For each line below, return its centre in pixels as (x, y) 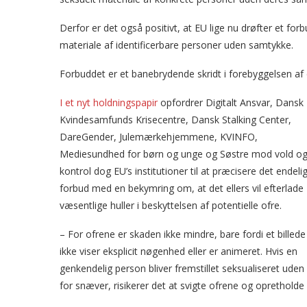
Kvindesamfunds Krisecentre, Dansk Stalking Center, (175, 120)
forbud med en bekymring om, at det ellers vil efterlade (182, 188)
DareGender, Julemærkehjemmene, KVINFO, (159, 137)
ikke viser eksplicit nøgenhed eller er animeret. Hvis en (179, 251)
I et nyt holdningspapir (109, 102)
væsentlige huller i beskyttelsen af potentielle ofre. (171, 205)
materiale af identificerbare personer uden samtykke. (176, 45)
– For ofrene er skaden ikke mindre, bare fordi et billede (183, 234)
